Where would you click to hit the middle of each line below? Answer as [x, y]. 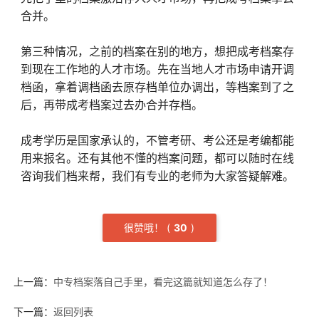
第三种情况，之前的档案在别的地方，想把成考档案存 [157, 51]
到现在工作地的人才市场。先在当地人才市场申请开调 [157, 69]
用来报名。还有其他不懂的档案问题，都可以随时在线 [157, 158]
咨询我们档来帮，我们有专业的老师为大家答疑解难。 [157, 176]
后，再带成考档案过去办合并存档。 [111, 105]
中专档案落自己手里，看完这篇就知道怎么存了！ [163, 282]
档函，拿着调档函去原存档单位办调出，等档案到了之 [157, 87]
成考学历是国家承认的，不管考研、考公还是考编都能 [157, 140]
